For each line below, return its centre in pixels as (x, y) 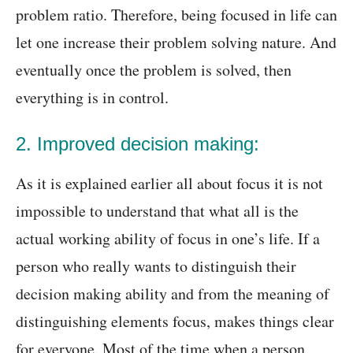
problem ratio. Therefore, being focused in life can (176, 15)
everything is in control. (92, 98)
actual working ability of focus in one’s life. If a (168, 239)
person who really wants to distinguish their (156, 266)
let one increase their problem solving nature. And (176, 43)
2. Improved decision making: (137, 144)
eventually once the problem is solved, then (154, 70)
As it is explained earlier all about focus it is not (169, 184)
